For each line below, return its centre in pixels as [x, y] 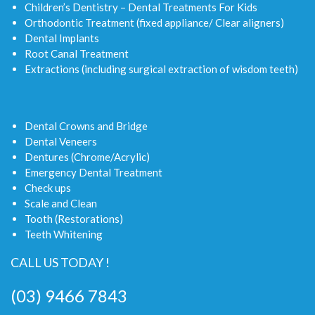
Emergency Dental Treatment [94, 172]
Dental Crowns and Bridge [86, 126]
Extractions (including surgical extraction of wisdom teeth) [161, 69]
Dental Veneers [61, 141]
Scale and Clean [61, 203]
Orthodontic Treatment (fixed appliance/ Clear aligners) [154, 22]
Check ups [48, 187]
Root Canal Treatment [77, 53]
